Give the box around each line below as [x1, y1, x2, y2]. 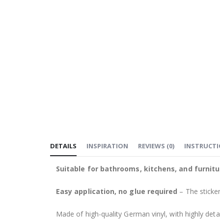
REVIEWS [138, 141, 165, 151]
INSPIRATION [86, 141, 128, 151]
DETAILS [50, 141, 77, 151]
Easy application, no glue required [56, 187, 178, 196]
